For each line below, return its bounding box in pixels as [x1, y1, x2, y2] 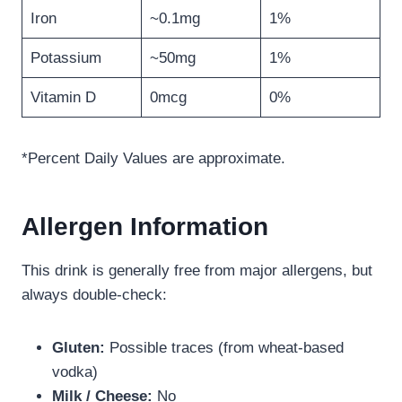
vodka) [52, 363, 98, 381]
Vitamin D [30, 89, 96, 107]
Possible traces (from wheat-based [105, 339, 344, 357]
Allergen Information [22, 213, 268, 241]
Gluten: [52, 339, 105, 357]
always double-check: [22, 286, 167, 304]
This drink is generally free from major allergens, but [22, 262, 372, 280]
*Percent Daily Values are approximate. [22, 150, 285, 168]
